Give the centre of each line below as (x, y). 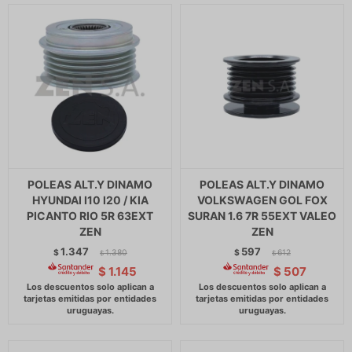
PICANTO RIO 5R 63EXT (90, 216)
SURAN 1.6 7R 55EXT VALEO (262, 216)
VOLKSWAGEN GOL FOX (262, 200)
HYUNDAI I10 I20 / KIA (90, 200)
